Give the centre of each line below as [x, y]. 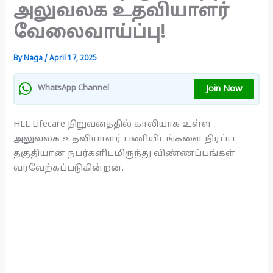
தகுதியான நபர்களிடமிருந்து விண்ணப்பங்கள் [125, 153]
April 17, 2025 [73, 59]
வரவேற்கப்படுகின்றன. [69, 168]
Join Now [224, 89]
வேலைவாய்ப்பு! [90, 34]
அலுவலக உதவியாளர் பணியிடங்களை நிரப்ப [124, 139]
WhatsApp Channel [74, 89]
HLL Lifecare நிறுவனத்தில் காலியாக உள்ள [113, 124]
